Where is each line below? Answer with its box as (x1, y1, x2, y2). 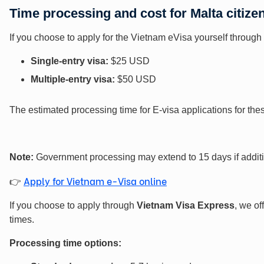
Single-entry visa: (31, 55, 108, 66)
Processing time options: (9, 237, 121, 248)
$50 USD (115, 74, 156, 84)
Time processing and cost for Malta (9, 5, 223, 21)
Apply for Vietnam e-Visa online (24, 173, 167, 187)
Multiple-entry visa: (31, 74, 115, 84)
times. (9, 214, 34, 225)
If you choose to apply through (9, 200, 137, 210)
